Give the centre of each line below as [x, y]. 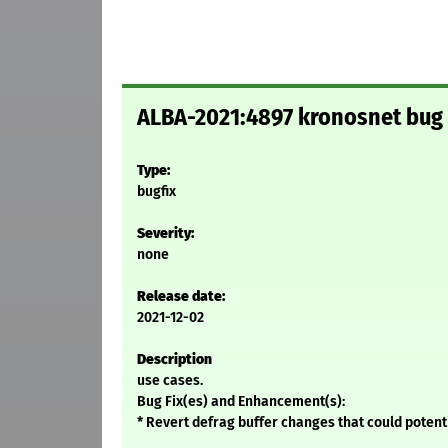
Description [174, 360]
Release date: [181, 297]
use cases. [170, 381]
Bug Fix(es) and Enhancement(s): [241, 402]
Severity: [165, 234]
